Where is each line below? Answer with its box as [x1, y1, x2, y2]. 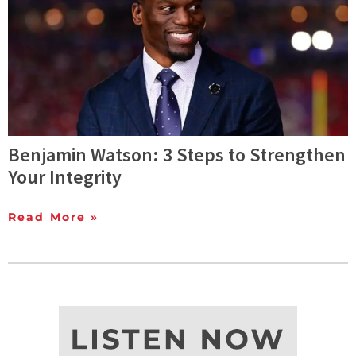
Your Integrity [8, 164, 122, 190]
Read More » [8, 210, 99, 225]
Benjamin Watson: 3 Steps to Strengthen [8, 142, 346, 168]
